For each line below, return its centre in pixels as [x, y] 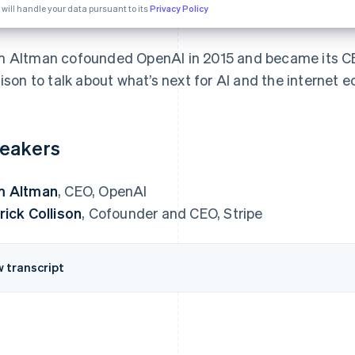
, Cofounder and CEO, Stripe [172, 212]
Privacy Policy [179, 8]
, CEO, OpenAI [103, 190]
